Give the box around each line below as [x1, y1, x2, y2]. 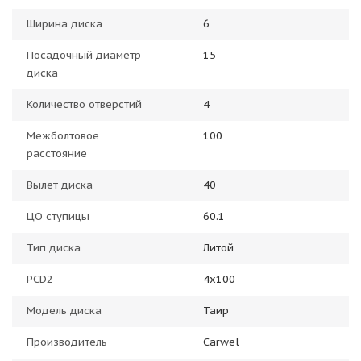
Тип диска [27, 240, 81, 255]
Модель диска [27, 303, 102, 317]
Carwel [203, 334, 239, 349]
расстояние [27, 146, 87, 160]
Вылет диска [27, 177, 93, 192]
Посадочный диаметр [27, 48, 141, 62]
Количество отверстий [27, 97, 142, 111]
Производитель [27, 334, 107, 349]
